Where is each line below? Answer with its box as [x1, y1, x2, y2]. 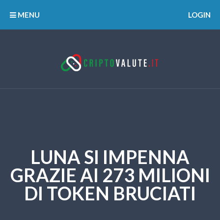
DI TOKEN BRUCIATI [24, 182, 196, 204]
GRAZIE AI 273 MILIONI [10, 164, 210, 186]
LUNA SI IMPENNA [30, 146, 190, 168]
